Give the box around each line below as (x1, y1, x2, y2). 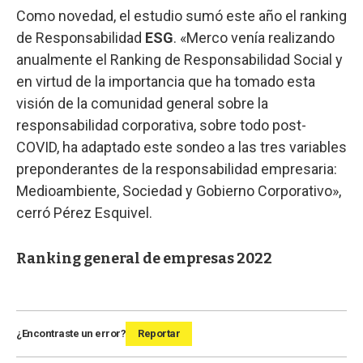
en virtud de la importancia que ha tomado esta (16, 73, 315, 91)
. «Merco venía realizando (173, 29, 335, 47)
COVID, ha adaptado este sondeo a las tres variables (16, 139, 347, 156)
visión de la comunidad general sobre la (16, 95, 268, 113)
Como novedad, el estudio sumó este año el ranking (16, 7, 347, 25)
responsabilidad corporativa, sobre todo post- (16, 117, 306, 135)
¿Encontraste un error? (16, 327, 126, 340)
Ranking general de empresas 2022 (16, 250, 272, 268)
